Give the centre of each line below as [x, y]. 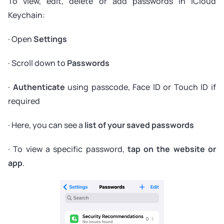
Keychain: [26, 15]
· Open [20, 39]
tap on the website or [172, 149]
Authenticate [39, 87]
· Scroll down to [37, 63]
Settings [49, 39]
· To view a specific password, [68, 149]
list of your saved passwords [139, 125]
